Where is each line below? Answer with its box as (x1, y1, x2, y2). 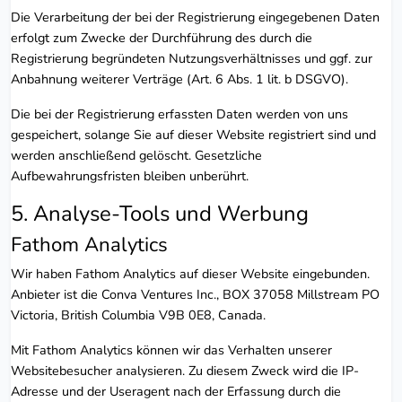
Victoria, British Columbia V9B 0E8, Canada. (11, 305, 266, 324)
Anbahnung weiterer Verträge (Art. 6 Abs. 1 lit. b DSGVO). (11, 69, 348, 88)
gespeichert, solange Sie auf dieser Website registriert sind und (11, 125, 376, 144)
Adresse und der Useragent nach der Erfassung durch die (11, 381, 341, 400)
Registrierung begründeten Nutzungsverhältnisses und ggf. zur (11, 48, 372, 67)
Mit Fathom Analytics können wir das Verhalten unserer (11, 340, 332, 359)
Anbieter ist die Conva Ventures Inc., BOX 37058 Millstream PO (11, 284, 380, 303)
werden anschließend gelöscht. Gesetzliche (11, 145, 262, 164)
